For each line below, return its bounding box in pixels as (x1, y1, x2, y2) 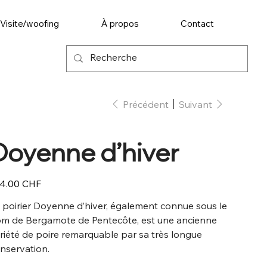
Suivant (178, 98, 212, 110)
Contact (181, 18, 215, 30)
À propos (101, 18, 139, 30)
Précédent (122, 98, 169, 110)
